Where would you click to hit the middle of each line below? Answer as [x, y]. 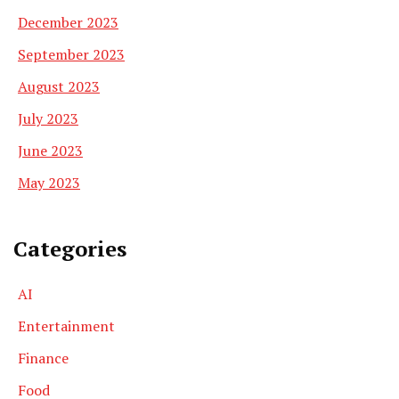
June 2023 [50, 151]
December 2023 [68, 23]
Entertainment [66, 326]
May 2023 [49, 183]
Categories [70, 249]
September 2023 [71, 55]
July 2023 [48, 119]
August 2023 [59, 87]
